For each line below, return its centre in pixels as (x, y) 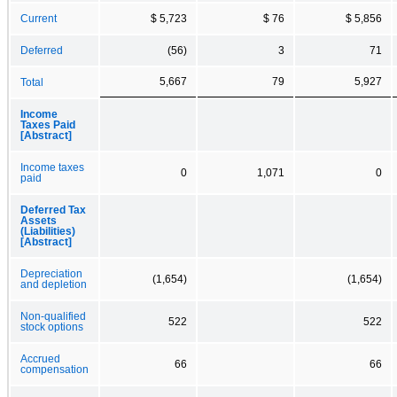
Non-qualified (53, 316)
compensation (54, 369)
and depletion (54, 284)
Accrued (40, 358)
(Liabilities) (48, 231)
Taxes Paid (48, 125)
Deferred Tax (53, 210)
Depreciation (51, 273)
